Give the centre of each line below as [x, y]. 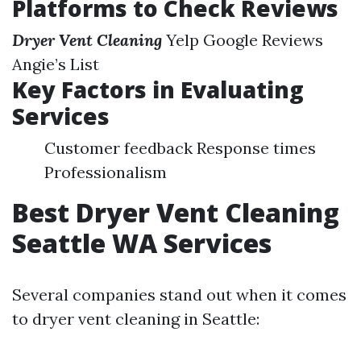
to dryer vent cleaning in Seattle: [136, 319]
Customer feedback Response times [180, 148]
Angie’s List [56, 64]
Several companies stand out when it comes [179, 295]
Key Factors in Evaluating [158, 89]
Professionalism [106, 172]
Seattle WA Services [142, 243]
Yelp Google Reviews [243, 40]
